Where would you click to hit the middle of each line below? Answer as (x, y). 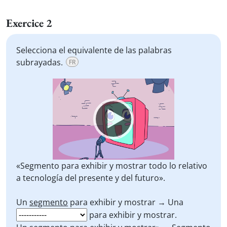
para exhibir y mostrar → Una (126, 202)
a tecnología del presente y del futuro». (91, 178)
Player (63, 96)
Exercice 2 (29, 23)
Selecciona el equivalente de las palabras (94, 50)
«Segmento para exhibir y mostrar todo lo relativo (112, 166)
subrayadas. (40, 62)
